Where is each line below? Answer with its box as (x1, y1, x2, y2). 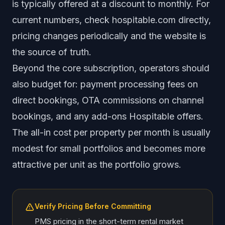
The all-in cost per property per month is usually (12, 127, 210, 138)
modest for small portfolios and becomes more (12, 143, 205, 154)
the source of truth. (12, 47, 91, 57)
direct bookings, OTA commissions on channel (12, 95, 204, 105)
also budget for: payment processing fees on (12, 79, 198, 89)
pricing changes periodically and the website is (12, 31, 206, 41)
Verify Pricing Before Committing (35, 202, 151, 210)
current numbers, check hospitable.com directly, (12, 15, 211, 25)
